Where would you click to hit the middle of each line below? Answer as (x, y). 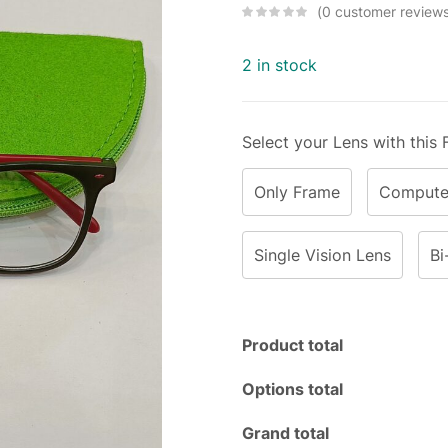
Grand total (285, 433)
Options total (292, 389)
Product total (292, 345)
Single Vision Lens (322, 255)
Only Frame (297, 192)
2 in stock (279, 65)
